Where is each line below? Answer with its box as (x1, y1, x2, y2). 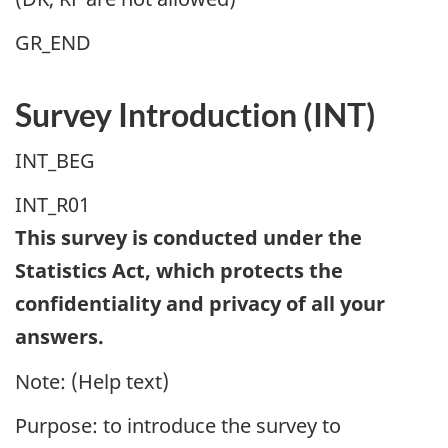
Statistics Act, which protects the (15, 257, 343, 285)
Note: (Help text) (15, 367, 169, 395)
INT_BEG (15, 146, 95, 174)
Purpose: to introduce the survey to (15, 412, 341, 440)
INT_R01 (15, 191, 90, 219)
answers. (15, 323, 104, 351)
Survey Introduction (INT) (15, 95, 376, 135)
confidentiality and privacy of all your (15, 290, 385, 318)
